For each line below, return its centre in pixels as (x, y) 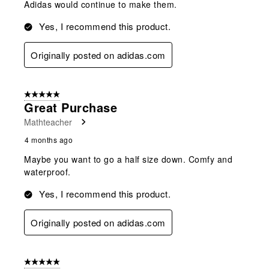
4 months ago (49, 140)
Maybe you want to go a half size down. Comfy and (128, 159)
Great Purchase (71, 107)
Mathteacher (48, 122)
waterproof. (47, 172)
